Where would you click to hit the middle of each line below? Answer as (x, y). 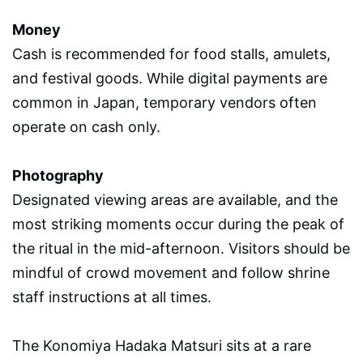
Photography (58, 175)
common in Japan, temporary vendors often (164, 102)
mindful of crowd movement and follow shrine (171, 272)
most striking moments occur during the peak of (178, 224)
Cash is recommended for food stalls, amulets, (171, 53)
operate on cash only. (86, 126)
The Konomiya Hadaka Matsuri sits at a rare (162, 345)
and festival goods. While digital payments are (170, 78)
